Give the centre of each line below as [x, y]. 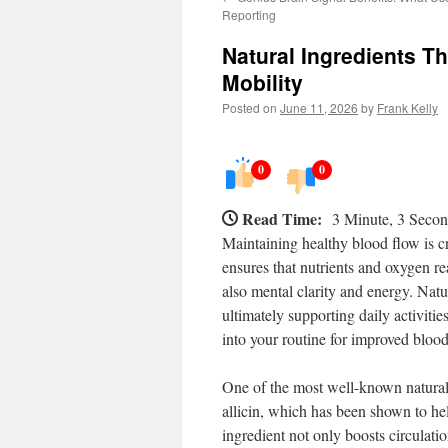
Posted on [249, 107]
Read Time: [282, 218]
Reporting [249, 14]
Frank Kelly [407, 107]
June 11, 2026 [319, 107]
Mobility [262, 82]
